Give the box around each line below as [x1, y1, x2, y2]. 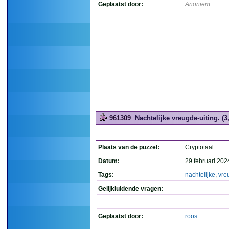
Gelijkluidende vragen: [98, 185, 163, 192]
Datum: [98, 157, 120, 165]
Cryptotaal [185, 144, 214, 151]
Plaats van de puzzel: [98, 144, 159, 151]
